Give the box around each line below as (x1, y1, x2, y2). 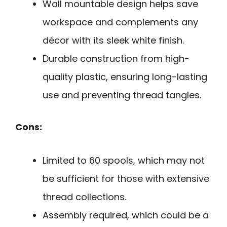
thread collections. (43, 191, 126, 204)
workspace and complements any (43, 15, 198, 28)
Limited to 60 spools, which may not (43, 154, 205, 167)
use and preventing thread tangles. (43, 88, 201, 101)
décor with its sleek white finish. (43, 33, 184, 47)
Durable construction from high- (43, 52, 190, 65)
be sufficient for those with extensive (43, 172, 209, 185)
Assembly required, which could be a (43, 209, 209, 222)
